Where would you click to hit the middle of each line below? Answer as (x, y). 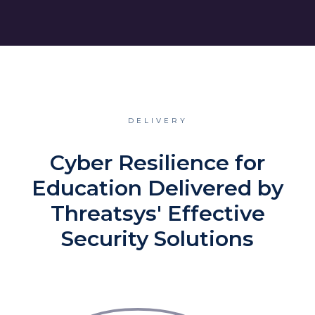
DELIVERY (157, 120)
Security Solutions (157, 238)
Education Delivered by (157, 188)
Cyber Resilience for (157, 162)
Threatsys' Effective (157, 213)
